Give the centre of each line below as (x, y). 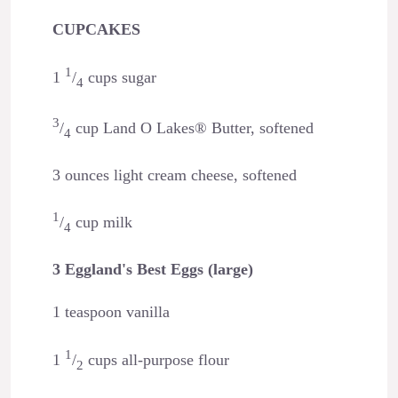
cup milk (101, 223)
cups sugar (119, 78)
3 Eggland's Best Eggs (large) (152, 269)
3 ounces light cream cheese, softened (174, 175)
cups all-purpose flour (156, 360)
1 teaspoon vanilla (111, 312)
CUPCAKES (96, 30)
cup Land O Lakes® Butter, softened (192, 128)
